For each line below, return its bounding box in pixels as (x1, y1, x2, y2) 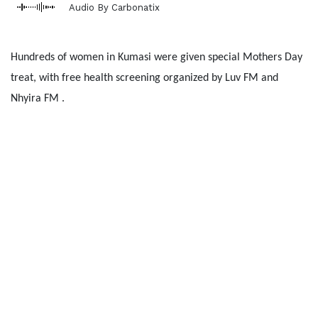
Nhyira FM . (11, 93, 65, 104)
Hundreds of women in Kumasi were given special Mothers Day (11, 52, 302, 63)
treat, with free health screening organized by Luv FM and (11, 72, 278, 84)
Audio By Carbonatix (69, 1, 160, 13)
